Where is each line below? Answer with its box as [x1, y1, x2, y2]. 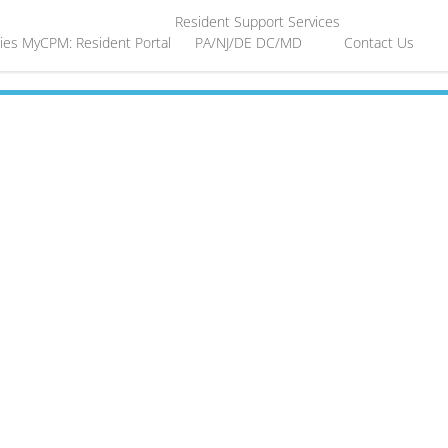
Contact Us [344, 32, 415, 52]
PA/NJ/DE [195, 32, 253, 52]
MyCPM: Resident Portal [22, 32, 172, 52]
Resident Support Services [175, 11, 341, 31]
